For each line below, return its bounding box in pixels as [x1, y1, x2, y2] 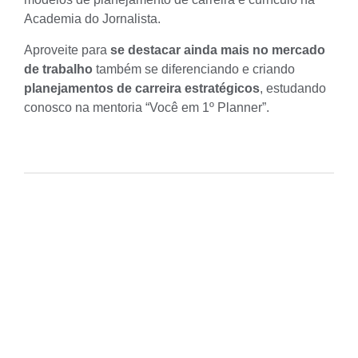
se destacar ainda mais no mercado [107, 42, 325, 57]
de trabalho [24, 62, 96, 76]
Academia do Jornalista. [24, 12, 161, 26]
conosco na [24, 100, 93, 114]
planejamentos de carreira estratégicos [24, 81, 260, 95]
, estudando [260, 81, 326, 95]
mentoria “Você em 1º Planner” [93, 100, 266, 114]
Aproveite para [24, 42, 107, 57]
